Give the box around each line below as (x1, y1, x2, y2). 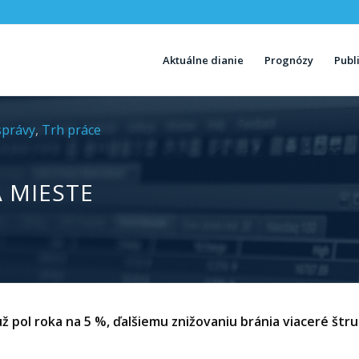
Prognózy (264, 53, 313, 67)
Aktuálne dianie (163, 53, 244, 67)
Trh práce (42, 121, 101, 139)
